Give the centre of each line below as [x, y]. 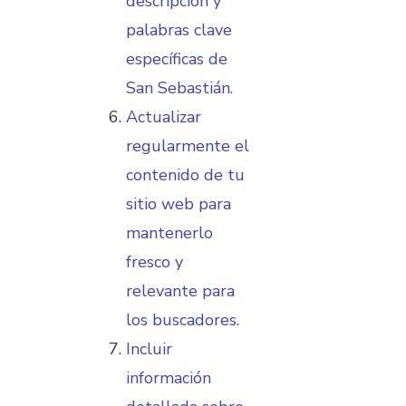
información [169, 377]
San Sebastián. [179, 87]
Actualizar [164, 116]
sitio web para [179, 203]
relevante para [180, 290]
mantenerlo [169, 232]
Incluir [149, 348]
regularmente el [188, 145]
